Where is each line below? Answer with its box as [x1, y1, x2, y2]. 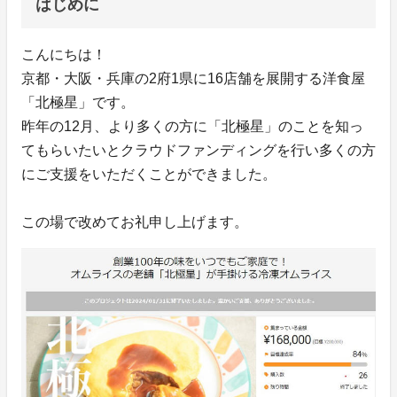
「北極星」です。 [21, 94, 135, 110]
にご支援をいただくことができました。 [21, 166, 276, 182]
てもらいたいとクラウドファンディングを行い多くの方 [21, 142, 376, 158]
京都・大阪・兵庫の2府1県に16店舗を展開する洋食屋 [21, 70, 365, 86]
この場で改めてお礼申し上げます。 [21, 214, 248, 230]
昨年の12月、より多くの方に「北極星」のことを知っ [21, 118, 363, 134]
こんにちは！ [21, 46, 106, 62]
